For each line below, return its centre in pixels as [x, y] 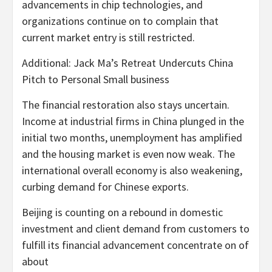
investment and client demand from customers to [136, 228]
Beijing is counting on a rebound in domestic [122, 212]
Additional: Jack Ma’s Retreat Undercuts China [127, 63]
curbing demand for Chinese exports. [105, 186]
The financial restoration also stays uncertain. [126, 104]
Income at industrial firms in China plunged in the [133, 121]
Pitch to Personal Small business [96, 79]
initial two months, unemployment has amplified [132, 137]
